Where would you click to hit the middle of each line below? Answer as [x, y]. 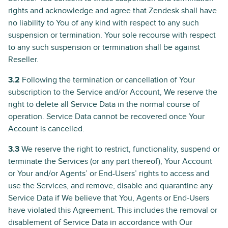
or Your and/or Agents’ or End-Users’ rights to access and [109, 174]
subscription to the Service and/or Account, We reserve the [113, 92]
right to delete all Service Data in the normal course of [104, 104]
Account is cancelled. [46, 129]
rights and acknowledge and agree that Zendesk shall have [112, 11]
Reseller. [23, 60]
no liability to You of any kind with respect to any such [104, 23]
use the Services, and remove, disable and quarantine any [110, 186]
